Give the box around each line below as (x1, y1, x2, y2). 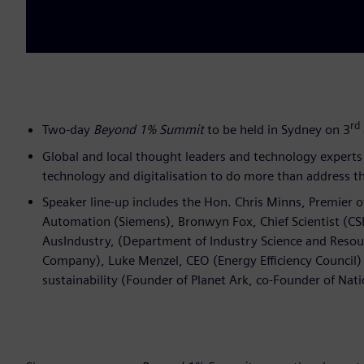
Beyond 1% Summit (93, 122, 207, 138)
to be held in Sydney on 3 (207, 122, 350, 138)
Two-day (42, 122, 93, 138)
